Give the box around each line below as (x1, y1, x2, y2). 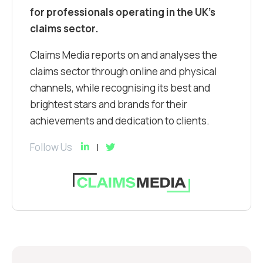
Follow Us (30, 140, 72, 154)
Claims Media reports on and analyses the (30, 48, 217, 62)
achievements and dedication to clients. (30, 114, 210, 128)
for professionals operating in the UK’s (30, 5, 215, 19)
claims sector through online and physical (30, 65, 217, 79)
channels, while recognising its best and (30, 81, 210, 95)
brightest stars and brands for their (30, 97, 187, 112)
